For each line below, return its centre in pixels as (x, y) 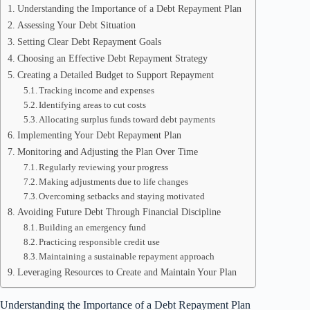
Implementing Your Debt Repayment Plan (99, 135)
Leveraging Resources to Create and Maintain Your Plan (127, 272)
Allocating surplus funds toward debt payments (127, 119)
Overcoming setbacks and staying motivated (122, 196)
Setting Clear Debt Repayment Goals (89, 42)
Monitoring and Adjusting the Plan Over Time (107, 152)
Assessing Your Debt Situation (76, 25)
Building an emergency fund (93, 227)
